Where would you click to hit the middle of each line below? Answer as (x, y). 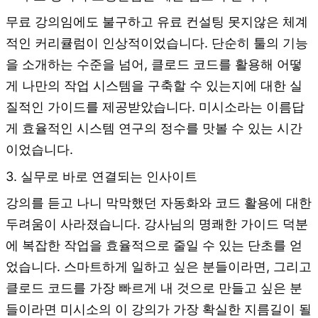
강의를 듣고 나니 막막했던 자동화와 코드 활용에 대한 (159, 202)
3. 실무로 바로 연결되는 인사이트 (102, 176)
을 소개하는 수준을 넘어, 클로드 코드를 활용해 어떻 (154, 65)
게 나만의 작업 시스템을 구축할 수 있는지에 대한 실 (154, 86)
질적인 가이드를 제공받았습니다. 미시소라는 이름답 (155, 107)
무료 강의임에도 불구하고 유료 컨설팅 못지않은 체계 (157, 22)
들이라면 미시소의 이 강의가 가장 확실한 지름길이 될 (159, 309)
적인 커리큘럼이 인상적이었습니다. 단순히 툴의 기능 (157, 43)
